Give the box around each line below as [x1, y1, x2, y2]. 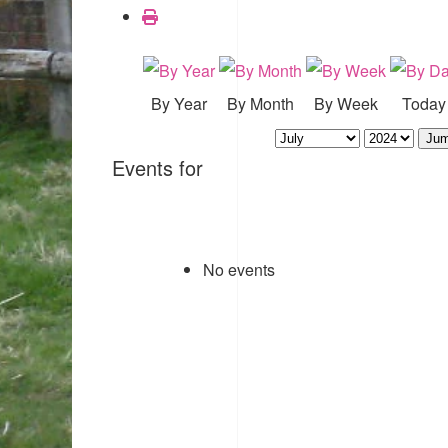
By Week [314, 91, 378, 115]
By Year [151, 91, 207, 115]
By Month [227, 91, 294, 115]
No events [203, 257, 275, 281]
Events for [112, 152, 203, 182]
